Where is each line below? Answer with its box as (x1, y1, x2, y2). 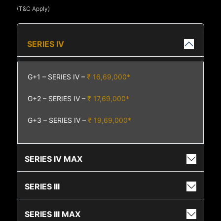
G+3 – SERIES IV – (28, 116, 88, 125)
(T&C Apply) (17, 5, 50, 13)
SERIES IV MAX (25, 153, 83, 164)
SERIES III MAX (25, 209, 81, 219)
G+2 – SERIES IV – (28, 94, 88, 103)
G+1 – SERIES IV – (28, 73, 87, 81)
